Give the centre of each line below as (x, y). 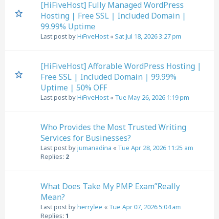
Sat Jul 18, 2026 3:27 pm (148, 36)
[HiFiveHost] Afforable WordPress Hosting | (121, 66)
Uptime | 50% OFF (74, 88)
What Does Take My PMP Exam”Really (110, 186)
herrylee (90, 207)
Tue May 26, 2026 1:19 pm (152, 97)
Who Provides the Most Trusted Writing (113, 127)
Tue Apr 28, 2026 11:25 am (155, 148)
